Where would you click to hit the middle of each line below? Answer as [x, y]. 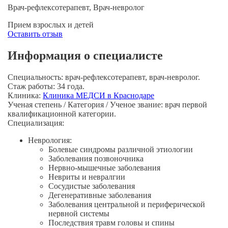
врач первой [186, 104]
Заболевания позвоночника [96, 158]
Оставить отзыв [35, 34]
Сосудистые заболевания [92, 186]
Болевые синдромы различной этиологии [121, 149]
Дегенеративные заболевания [100, 195]
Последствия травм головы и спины [111, 222]
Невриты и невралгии [87, 177]
